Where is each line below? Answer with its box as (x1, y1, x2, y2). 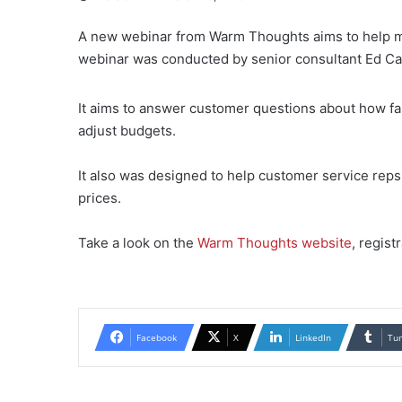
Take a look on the (78, 233, 197, 251)
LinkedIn (295, 330, 331, 344)
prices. (78, 188, 121, 206)
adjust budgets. (78, 121, 176, 139)
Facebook (136, 330, 177, 344)
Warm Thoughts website (197, 233, 352, 251)
